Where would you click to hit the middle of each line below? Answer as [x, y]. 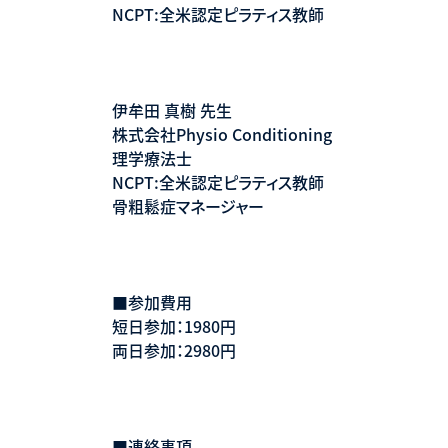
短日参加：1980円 [174, 325]
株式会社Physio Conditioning [222, 133]
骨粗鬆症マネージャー [188, 205]
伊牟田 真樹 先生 [172, 109]
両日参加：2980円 [174, 349]
